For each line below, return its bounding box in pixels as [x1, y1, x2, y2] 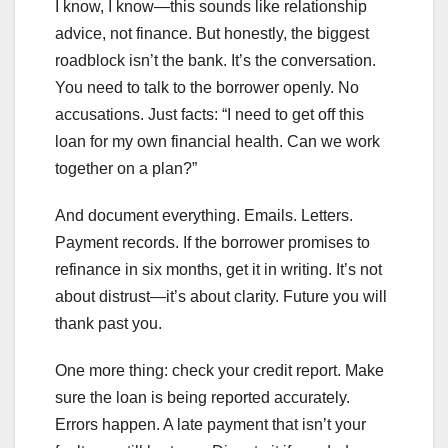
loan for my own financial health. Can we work [55, 133, 380, 151]
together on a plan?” [55, 160, 197, 178]
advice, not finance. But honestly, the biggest [55, 25, 369, 43]
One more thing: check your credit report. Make [55, 362, 384, 380]
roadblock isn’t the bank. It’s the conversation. [55, 52, 376, 70]
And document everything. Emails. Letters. [55, 207, 353, 225]
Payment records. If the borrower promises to [55, 234, 370, 252]
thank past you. [55, 315, 162, 333]
